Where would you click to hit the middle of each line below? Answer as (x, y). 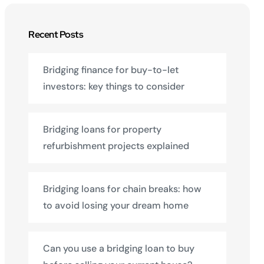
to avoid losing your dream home (116, 205)
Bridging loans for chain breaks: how (122, 189)
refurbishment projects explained (116, 146)
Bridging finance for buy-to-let (111, 70)
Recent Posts (56, 34)
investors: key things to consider (114, 86)
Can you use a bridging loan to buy (119, 248)
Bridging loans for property (102, 129)
